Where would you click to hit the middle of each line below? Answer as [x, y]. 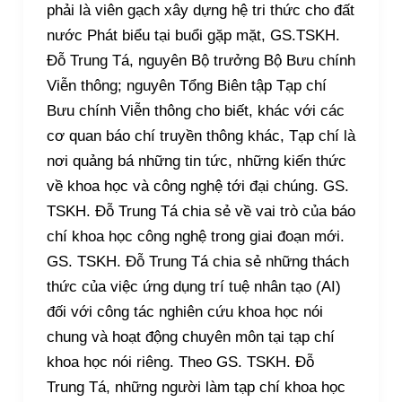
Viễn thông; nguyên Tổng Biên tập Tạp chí [186, 86]
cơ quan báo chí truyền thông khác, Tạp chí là [201, 136]
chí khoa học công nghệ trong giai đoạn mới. [195, 237]
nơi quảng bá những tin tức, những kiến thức [196, 162]
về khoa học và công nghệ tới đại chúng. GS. [197, 187]
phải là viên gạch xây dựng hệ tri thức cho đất [200, 11]
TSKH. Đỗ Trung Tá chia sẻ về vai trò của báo [201, 212]
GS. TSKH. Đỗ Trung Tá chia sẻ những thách [197, 262]
